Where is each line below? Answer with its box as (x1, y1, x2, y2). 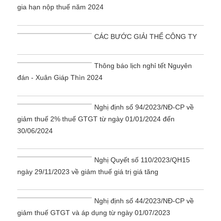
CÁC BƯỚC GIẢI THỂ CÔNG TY (94, 32, 197, 40)
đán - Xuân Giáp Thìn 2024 (17, 74, 103, 82)
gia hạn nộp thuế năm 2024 (17, 3, 104, 11)
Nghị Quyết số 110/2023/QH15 (94, 156, 190, 164)
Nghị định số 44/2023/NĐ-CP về (94, 197, 194, 205)
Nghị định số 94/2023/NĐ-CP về (94, 103, 194, 111)
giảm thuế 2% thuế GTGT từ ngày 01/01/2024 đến (17, 114, 175, 123)
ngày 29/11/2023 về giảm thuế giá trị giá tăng (17, 168, 158, 176)
